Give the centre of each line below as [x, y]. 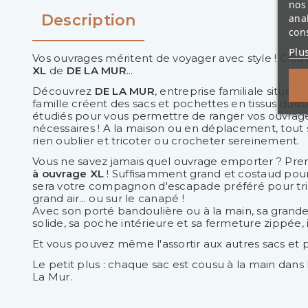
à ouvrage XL [68, 174]
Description [88, 21]
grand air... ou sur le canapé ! [110, 199]
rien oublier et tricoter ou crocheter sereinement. [166, 141]
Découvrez [64, 91]
